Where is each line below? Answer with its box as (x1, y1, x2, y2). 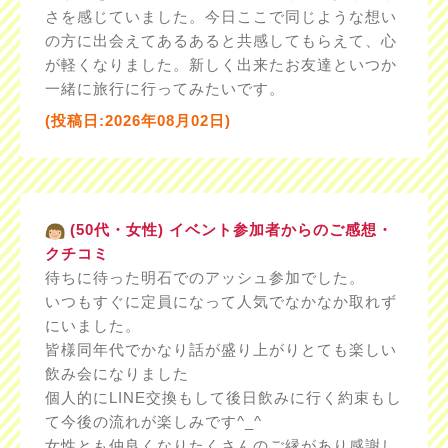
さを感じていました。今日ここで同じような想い (44, 8, 397, 25)
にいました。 (44, 317, 141, 334)
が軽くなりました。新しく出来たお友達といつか (44, 56, 397, 73)
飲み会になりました (44, 365, 189, 382)
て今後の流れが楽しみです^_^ (44, 413, 262, 430)
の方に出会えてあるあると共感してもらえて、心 (44, 32, 397, 49)
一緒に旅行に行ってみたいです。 (44, 80, 285, 97)
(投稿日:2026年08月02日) (44, 112, 231, 129)
